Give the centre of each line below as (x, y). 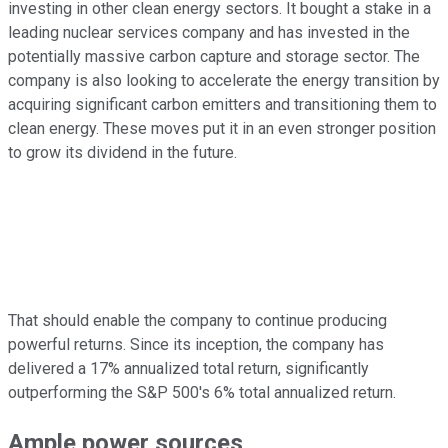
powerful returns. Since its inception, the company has (196, 344)
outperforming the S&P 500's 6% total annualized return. (204, 392)
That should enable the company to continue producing (197, 320)
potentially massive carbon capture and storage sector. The (214, 56)
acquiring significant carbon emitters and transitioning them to (222, 104)
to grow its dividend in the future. (122, 152)
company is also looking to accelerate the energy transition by (224, 80)
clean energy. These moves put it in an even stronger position (222, 128)
